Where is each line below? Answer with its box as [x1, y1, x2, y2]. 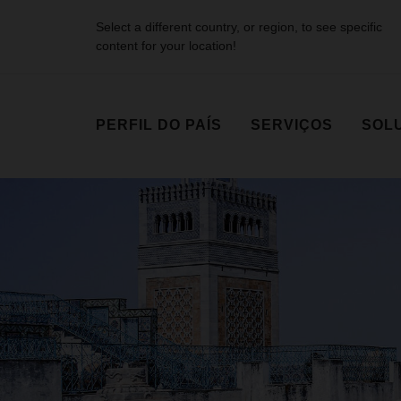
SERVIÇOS [251, 117, 333, 133]
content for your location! [96, 38, 236, 53]
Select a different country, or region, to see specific [96, 20, 382, 34]
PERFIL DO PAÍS [96, 117, 222, 133]
